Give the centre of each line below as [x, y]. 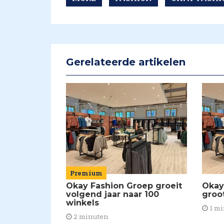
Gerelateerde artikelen [126, 62]
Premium [86, 173]
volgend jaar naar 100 [112, 194]
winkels [82, 203]
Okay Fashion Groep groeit [124, 186]
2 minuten [90, 216]
